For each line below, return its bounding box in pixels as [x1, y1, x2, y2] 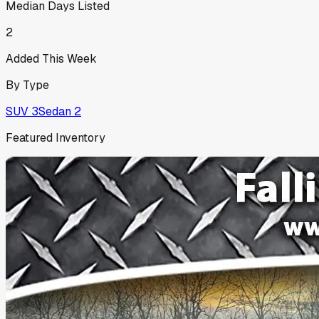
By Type [6, 77, 49, 93]
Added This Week [6, 51, 97, 66]
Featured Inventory [6, 130, 105, 145]
